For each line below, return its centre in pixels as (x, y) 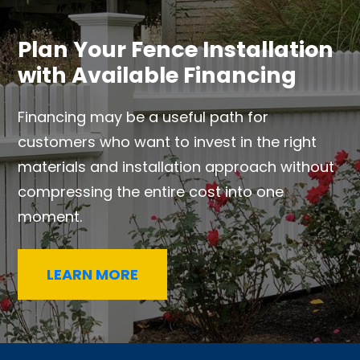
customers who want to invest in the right (168, 142)
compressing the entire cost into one (151, 192)
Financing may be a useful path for (143, 117)
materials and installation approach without (176, 167)
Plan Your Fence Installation (176, 49)
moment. (50, 217)
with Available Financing (157, 75)
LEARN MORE (93, 275)
